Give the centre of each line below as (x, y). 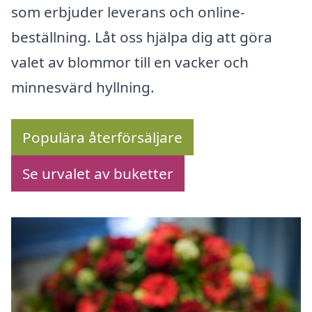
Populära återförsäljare (102, 138)
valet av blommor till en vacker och (130, 62)
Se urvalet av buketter (98, 174)
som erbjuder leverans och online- (128, 12)
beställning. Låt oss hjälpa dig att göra (142, 37)
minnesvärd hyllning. (83, 87)
